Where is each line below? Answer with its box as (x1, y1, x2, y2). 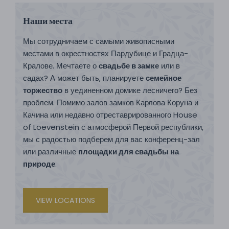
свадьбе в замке (99, 60, 159, 71)
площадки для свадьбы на (78, 146, 179, 157)
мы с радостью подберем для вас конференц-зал (23, 134, 200, 145)
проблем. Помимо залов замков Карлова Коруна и (23, 97, 198, 108)
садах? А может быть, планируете (23, 73, 146, 83)
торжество (23, 85, 62, 96)
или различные (23, 146, 78, 157)
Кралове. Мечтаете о (23, 60, 99, 71)
